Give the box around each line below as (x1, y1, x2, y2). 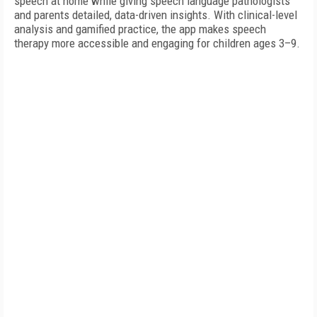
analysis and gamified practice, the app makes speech (14, 22, 266, 36)
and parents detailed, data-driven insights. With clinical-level (14, 8, 297, 22)
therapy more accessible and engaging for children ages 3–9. (14, 36, 300, 50)
